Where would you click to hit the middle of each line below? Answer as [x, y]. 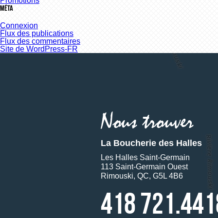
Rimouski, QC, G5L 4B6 [142, 176]
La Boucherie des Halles [151, 143]
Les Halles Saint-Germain [145, 157]
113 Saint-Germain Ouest [144, 167]
